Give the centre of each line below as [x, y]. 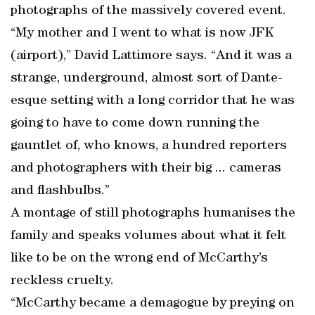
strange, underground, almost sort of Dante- [147, 79]
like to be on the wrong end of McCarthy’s [139, 259]
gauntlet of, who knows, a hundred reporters [149, 146]
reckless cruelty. [62, 281]
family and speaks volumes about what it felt [148, 236]
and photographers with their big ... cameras [146, 169]
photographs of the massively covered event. [148, 11]
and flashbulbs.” [60, 191]
